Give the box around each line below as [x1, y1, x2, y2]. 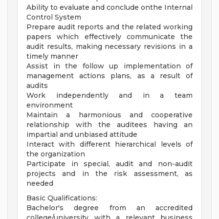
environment [26, 101, 73, 110]
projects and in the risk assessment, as [26, 169, 193, 178]
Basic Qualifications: [26, 194, 97, 203]
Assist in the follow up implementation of [26, 62, 193, 71]
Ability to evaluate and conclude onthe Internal [26, 3, 193, 12]
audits [26, 81, 48, 90]
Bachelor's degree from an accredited [26, 203, 193, 213]
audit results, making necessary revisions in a [26, 42, 193, 51]
